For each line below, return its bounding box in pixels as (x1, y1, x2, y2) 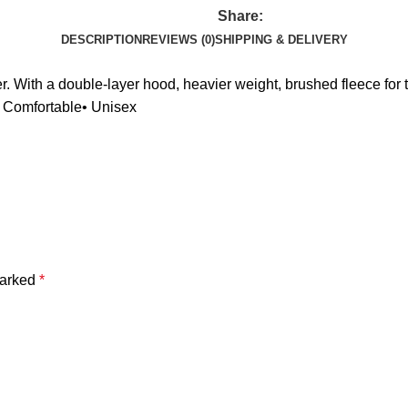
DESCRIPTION (60, 33, 142, 46)
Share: (218, 8, 263, 24)
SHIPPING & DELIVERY (214, 33, 348, 46)
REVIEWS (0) (141, 33, 215, 46)
